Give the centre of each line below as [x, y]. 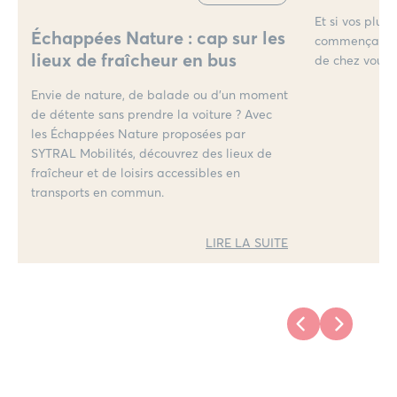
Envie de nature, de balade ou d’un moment [160, 94]
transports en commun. [97, 191]
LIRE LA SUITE [247, 242]
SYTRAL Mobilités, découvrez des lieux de [152, 152]
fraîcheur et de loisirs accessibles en [136, 172]
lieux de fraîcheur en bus [134, 60]
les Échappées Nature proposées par [138, 133]
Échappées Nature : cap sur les [158, 38]
